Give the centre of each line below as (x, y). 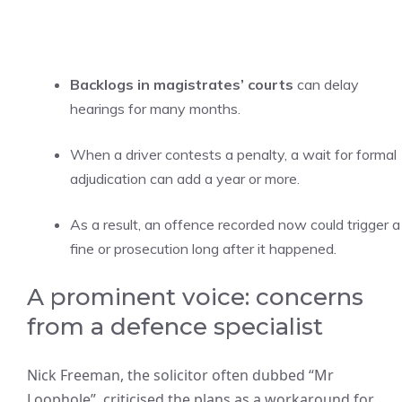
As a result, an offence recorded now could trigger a (235, 224)
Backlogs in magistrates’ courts (182, 84)
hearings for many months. (155, 109)
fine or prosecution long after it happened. (203, 249)
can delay (326, 84)
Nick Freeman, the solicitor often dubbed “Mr (180, 375)
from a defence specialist (175, 327)
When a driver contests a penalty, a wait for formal (233, 154)
